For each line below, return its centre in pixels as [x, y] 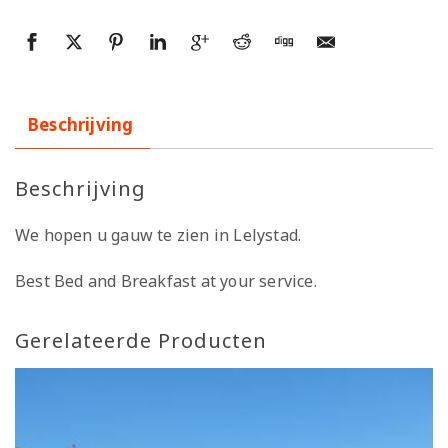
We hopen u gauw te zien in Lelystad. [158, 235]
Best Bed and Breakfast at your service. [166, 281]
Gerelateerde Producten [141, 341]
